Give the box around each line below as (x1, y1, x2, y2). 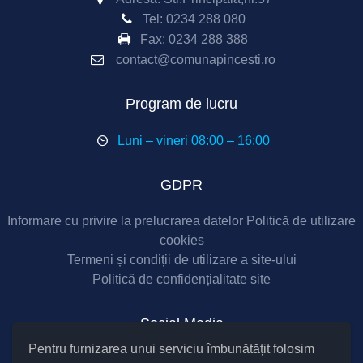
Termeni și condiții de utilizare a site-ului (66, 253, 297, 267)
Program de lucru (126, 96, 237, 112)
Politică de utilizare (246, 214, 356, 228)
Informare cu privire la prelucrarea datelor (7, 214, 243, 228)
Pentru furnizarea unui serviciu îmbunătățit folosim (28, 342, 314, 356)
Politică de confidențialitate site (92, 272, 271, 286)
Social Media (139, 315, 224, 331)
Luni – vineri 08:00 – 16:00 (117, 134, 270, 147)
